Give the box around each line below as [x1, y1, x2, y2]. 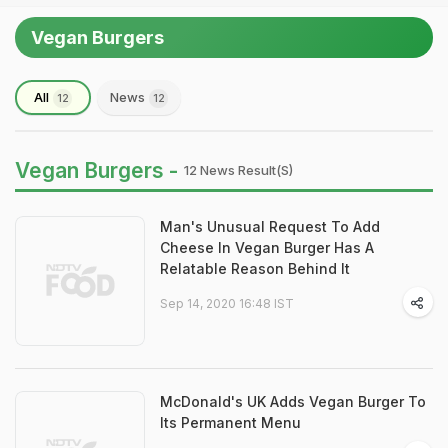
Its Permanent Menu [160, 414, 301, 431]
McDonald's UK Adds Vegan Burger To [160, 393, 426, 410]
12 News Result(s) [184, 162, 293, 178]
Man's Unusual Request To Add [160, 218, 380, 235]
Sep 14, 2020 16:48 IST [160, 296, 294, 311]
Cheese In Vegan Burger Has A [160, 239, 374, 256]
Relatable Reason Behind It [160, 260, 350, 277]
